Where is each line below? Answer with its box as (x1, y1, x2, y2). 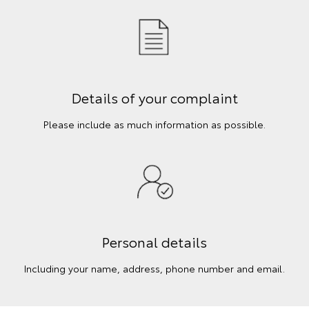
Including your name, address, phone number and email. (24, 261, 285, 276)
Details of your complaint (71, 88, 238, 108)
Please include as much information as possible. (43, 117, 266, 132)
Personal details (102, 232, 207, 252)
